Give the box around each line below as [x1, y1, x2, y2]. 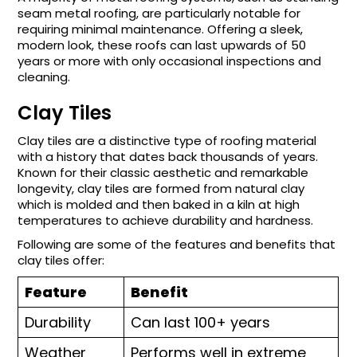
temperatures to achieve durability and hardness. [18, 212, 314, 229]
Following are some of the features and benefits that [18, 236, 336, 253]
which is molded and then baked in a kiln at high [18, 196, 300, 213]
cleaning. [18, 69, 71, 85]
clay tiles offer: [18, 252, 105, 269]
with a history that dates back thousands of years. [18, 148, 319, 165]
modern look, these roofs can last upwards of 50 [18, 37, 307, 53]
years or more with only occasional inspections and [18, 53, 322, 69]
